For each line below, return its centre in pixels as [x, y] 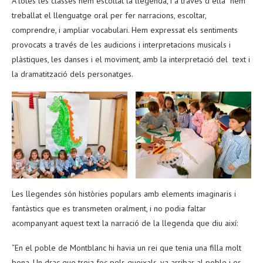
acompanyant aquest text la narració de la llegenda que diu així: [125, 223]
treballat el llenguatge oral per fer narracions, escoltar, [109, 15]
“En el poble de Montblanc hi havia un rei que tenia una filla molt [127, 247]
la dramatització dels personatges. [73, 74]
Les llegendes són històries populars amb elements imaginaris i [124, 193]
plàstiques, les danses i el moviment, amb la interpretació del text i [131, 59]
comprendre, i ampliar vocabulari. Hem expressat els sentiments [125, 30]
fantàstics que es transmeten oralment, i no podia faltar [109, 208]
